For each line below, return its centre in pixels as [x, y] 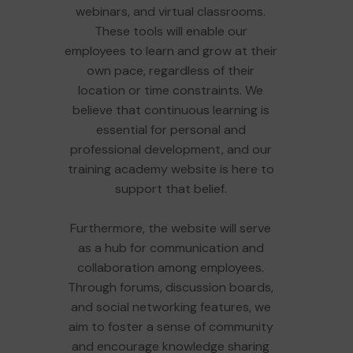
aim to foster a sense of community [171, 326]
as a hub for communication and [171, 247]
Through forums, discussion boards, [171, 287]
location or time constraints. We [171, 90]
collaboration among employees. [171, 267]
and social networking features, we [171, 307]
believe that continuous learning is [171, 110]
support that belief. [171, 188]
